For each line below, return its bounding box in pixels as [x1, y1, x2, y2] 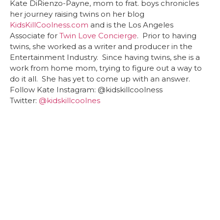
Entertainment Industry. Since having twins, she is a [10, 53, 200, 62]
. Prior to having [137, 31, 196, 41]
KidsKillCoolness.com [10, 20, 88, 30]
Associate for [10, 31, 59, 41]
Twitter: [10, 96, 39, 106]
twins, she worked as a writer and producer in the [10, 42, 192, 52]
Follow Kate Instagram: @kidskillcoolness [10, 85, 163, 95]
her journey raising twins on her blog [10, 9, 144, 19]
